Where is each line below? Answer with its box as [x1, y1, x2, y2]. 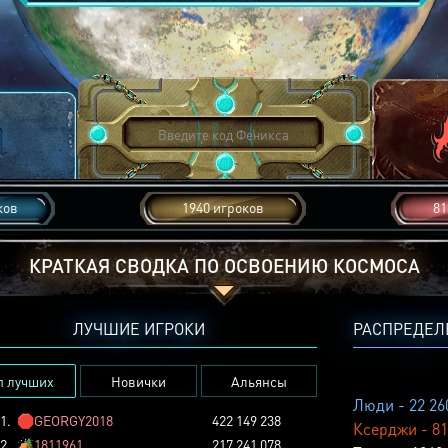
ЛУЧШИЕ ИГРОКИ [72, 318, 205, 339]
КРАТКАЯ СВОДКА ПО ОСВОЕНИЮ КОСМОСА [28, 253, 420, 278]
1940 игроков [182, 198, 264, 216]
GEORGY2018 [33, 411, 113, 429]
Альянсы [230, 372, 287, 390]
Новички [111, 372, 167, 390]
